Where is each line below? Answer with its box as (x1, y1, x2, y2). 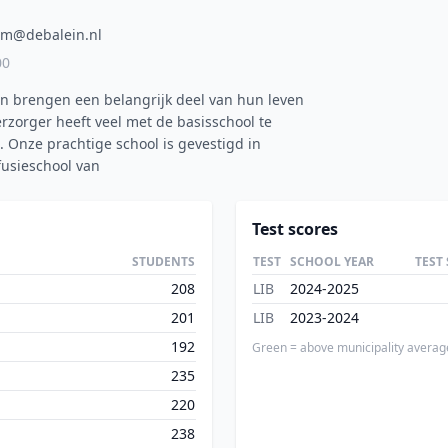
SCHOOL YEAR (290, 253, 374, 270)
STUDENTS (132, 253, 195, 270)
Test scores (252, 218, 338, 240)
